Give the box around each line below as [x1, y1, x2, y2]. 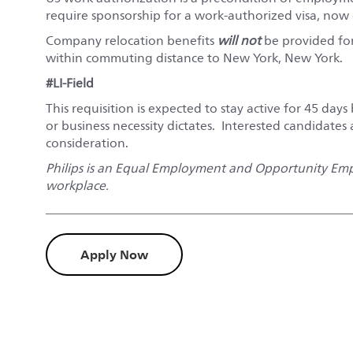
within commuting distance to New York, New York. [46, 47, 343, 69]
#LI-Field [46, 72, 94, 94]
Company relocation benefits [46, 30, 217, 51]
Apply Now [80, 243, 148, 266]
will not [217, 30, 261, 51]
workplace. [46, 175, 109, 196]
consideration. [46, 132, 128, 154]
